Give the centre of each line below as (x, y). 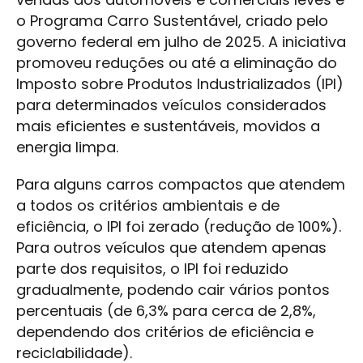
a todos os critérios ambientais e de (148, 205)
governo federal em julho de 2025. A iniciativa (181, 42)
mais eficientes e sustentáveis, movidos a (168, 126)
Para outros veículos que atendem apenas (171, 248)
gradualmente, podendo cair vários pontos (173, 290)
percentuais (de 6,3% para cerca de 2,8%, (166, 311)
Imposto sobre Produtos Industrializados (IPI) (180, 84)
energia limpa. (67, 147)
